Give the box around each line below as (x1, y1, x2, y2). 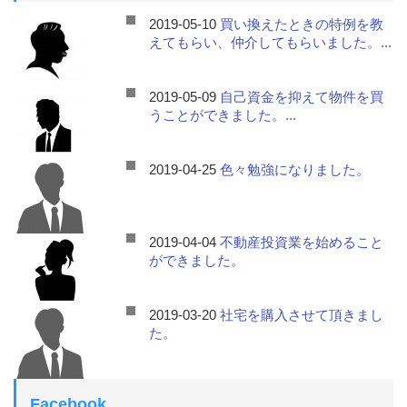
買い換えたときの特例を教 (220, 16, 384, 32)
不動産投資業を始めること (220, 234, 384, 250)
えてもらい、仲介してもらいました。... (149, 35, 392, 50)
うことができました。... (149, 107, 297, 123)
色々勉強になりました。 (220, 162, 371, 177)
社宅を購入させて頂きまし (220, 307, 384, 323)
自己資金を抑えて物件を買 (220, 89, 384, 104)
